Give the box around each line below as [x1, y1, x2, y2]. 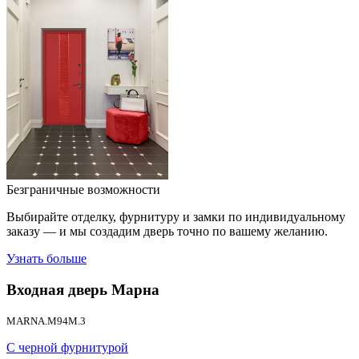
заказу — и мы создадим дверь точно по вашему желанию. [6, 224, 328, 238]
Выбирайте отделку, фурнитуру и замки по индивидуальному [6, 210, 345, 224]
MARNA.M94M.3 [6, 315, 86, 328]
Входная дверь [6, 280, 107, 298]
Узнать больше [6, 252, 87, 265]
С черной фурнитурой [6, 341, 128, 355]
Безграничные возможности [6, 183, 160, 196]
